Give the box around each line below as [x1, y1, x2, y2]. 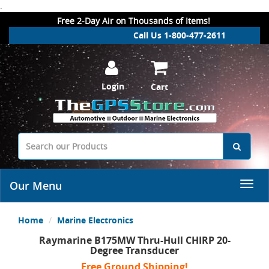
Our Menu [10, 178, 62, 193]
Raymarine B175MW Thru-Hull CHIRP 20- [38, 234, 231, 247]
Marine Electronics [57, 214, 133, 226]
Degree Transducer [90, 244, 179, 257]
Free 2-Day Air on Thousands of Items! [57, 15, 210, 26]
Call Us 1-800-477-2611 [133, 29, 226, 41]
